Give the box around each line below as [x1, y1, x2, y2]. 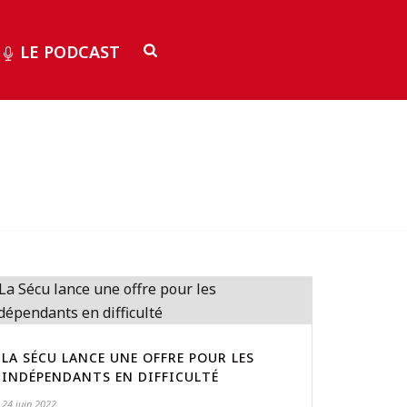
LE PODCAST [20, 40, 121, 63]
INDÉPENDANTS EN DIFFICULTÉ [2, 368, 220, 385]
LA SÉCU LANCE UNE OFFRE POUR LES [2, 349, 255, 366]
